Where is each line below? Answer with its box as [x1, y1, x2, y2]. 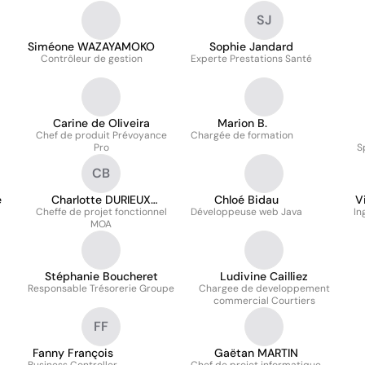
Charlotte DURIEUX [51, 192, 151, 207]
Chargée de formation [191, 129, 293, 142]
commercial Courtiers [213, 294, 315, 307]
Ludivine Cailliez [220, 269, 308, 284]
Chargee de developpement [198, 282, 330, 295]
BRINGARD [73, 205, 129, 220]
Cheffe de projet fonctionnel [35, 205, 167, 218]
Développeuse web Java [191, 205, 302, 218]
